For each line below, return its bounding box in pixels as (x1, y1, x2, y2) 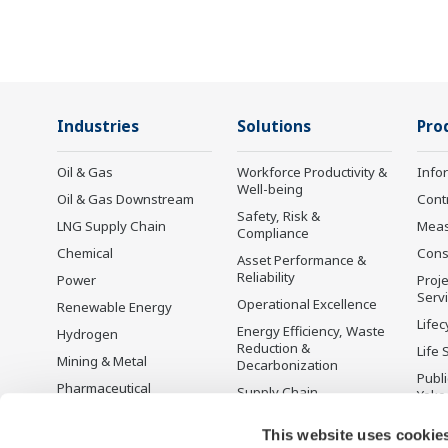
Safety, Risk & (237, 206, 320, 225)
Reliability (237, 267, 295, 286)
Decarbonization (237, 355, 338, 374)
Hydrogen (57, 324, 118, 343)
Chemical (57, 243, 113, 262)
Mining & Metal (57, 351, 147, 370)
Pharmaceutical (57, 378, 151, 397)
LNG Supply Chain (57, 216, 166, 235)
